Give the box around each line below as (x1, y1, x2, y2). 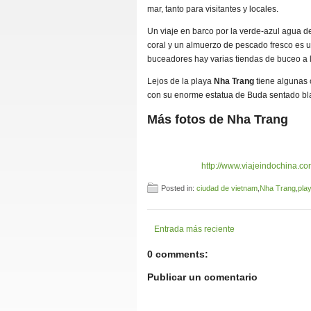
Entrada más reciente (154, 224, 235, 234)
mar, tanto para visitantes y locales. (147, 4, 278, 14)
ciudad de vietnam (196, 183, 258, 192)
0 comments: (147, 248, 208, 260)
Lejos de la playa (147, 76, 214, 86)
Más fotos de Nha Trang (147, 112, 288, 126)
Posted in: (161, 183, 196, 192)
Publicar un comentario (147, 271, 258, 283)
